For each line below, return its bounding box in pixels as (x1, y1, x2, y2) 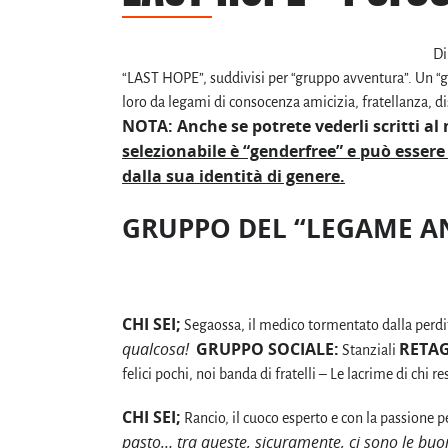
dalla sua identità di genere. (122, 165, 345, 188)
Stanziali (339, 341, 399, 358)
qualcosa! (122, 337, 193, 360)
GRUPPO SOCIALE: (196, 337, 339, 360)
